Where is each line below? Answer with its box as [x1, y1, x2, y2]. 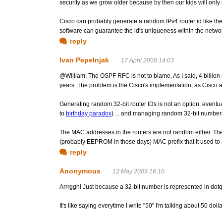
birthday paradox [66, 110, 111, 117]
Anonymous [59, 167, 101, 175]
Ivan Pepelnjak [59, 56, 109, 64]
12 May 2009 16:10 [112, 168, 165, 175]
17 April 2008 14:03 [121, 57, 174, 64]
